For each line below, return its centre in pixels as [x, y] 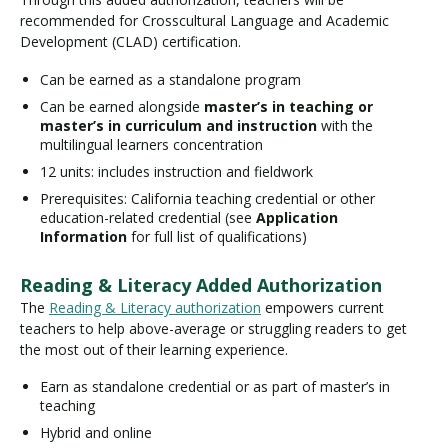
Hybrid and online [96, 433]
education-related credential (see [148, 217]
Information [83, 236]
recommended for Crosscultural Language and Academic [204, 21]
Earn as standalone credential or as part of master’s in [215, 387]
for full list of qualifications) [217, 236]
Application [297, 217]
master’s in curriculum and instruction [178, 125]
